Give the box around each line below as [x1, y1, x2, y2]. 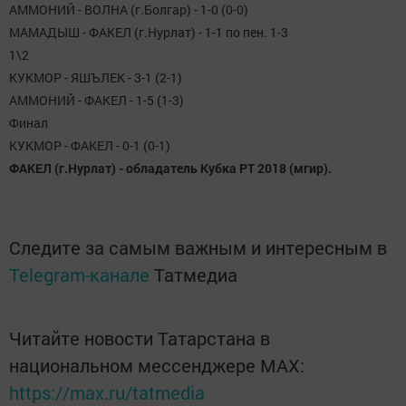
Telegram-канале [9, 263, 150, 287]
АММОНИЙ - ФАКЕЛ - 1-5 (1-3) [9, 92, 184, 110]
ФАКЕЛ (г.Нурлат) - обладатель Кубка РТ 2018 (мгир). [9, 159, 332, 178]
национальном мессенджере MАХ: [9, 353, 304, 378]
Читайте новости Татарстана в [9, 326, 270, 351]
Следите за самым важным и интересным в [9, 236, 387, 260]
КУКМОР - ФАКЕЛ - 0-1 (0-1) [9, 137, 170, 155]
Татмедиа [154, 263, 237, 287]
